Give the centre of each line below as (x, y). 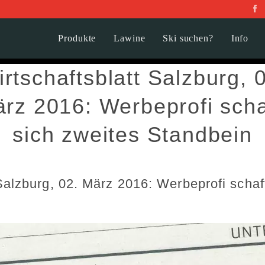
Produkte (77, 38)
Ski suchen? (188, 38)
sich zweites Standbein (132, 135)
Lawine (130, 38)
